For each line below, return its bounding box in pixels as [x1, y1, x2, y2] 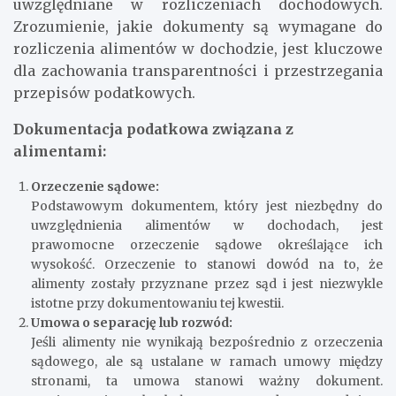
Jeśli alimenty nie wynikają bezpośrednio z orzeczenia [31, 333, 383, 350]
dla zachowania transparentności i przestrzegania [13, 61, 383, 80]
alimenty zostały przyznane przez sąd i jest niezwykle [31, 275, 383, 292]
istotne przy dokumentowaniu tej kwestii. [31, 294, 284, 311]
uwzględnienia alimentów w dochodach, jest [31, 217, 383, 233]
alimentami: [13, 141, 106, 160]
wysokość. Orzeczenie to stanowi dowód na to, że [31, 255, 383, 272]
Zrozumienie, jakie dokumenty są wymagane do [13, 17, 383, 35]
